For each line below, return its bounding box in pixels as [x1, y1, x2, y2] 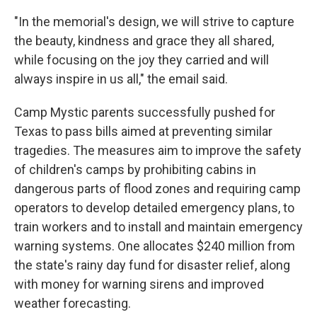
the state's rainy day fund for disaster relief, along [14, 258, 290, 272]
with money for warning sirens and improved [14, 277, 264, 292]
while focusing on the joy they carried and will [14, 52, 269, 67]
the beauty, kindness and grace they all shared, [14, 33, 274, 48]
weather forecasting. [14, 296, 131, 311]
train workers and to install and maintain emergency [14, 219, 303, 234]
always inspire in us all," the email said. [14, 71, 228, 86]
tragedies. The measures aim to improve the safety [14, 143, 301, 158]
